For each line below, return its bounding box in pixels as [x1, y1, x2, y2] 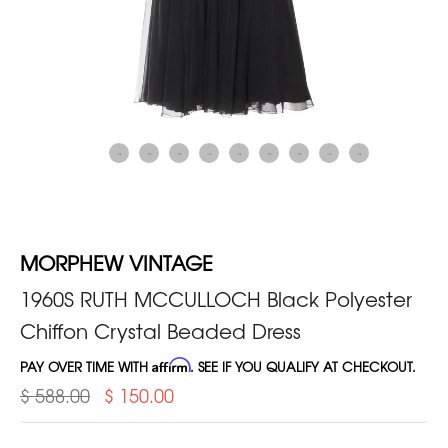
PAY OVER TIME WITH [20, 356, 152, 376]
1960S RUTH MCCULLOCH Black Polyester [20, 283, 412, 313]
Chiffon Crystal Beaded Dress [20, 315, 301, 345]
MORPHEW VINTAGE [20, 247, 213, 277]
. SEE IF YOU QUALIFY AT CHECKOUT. [190, 356, 416, 376]
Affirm [152, 356, 190, 373]
